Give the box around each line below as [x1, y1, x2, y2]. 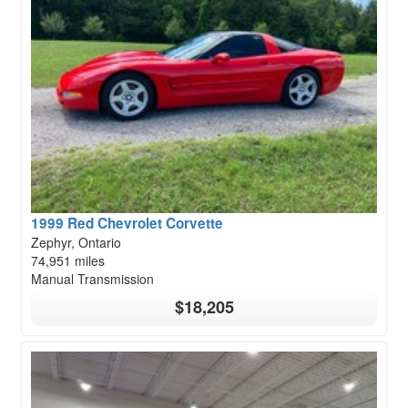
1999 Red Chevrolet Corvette [31, 212, 223, 233]
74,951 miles [31, 250, 105, 270]
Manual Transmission [31, 269, 154, 288]
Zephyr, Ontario [31, 232, 121, 251]
